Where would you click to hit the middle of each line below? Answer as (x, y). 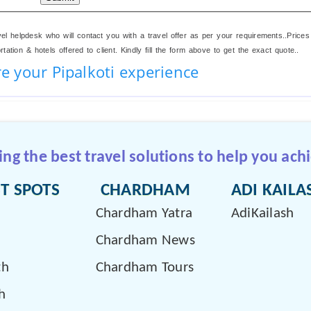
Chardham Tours (145, 267)
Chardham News (145, 240)
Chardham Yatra (144, 213)
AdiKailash (262, 213)
